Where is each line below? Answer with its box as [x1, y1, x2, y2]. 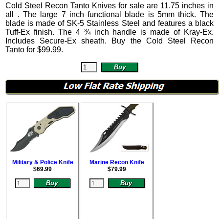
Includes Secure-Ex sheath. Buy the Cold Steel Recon [5, 37, 214, 45]
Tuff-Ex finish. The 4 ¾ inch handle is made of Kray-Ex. [5, 28, 214, 37]
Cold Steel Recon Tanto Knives [5, 1, 116, 10]
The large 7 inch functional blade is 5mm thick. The [22, 10, 214, 19]
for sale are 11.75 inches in [116, 1, 214, 10]
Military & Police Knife [12, 159, 73, 166]
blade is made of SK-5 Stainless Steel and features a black [5, 19, 214, 28]
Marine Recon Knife [89, 159, 145, 166]
